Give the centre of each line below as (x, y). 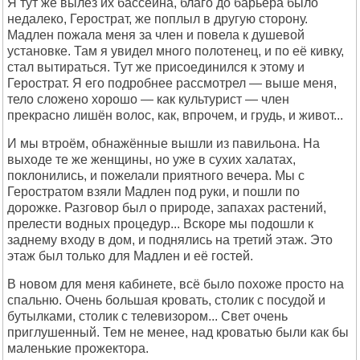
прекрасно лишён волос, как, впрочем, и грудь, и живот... (175, 115)
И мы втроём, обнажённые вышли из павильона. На (164, 143)
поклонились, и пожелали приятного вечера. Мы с (156, 176)
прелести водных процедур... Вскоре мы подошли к (160, 224)
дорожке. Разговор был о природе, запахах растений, (167, 208)
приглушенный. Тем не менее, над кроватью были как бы (178, 332)
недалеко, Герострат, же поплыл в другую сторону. (157, 19)
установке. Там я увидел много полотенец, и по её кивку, (176, 51)
